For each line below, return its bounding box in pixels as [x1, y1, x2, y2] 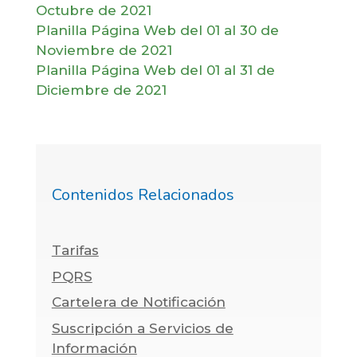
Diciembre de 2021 [35, 81, 167, 98]
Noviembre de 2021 [35, 41, 172, 58]
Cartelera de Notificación [51, 294, 226, 311]
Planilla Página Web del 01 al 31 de [35, 61, 275, 78]
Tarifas [51, 242, 99, 259]
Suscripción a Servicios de [51, 320, 233, 336]
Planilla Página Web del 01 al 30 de [35, 22, 279, 38]
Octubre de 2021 [35, 2, 151, 18]
